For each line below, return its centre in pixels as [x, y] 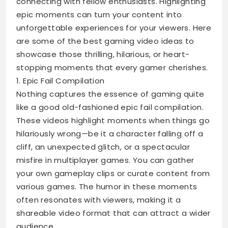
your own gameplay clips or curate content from [113, 173]
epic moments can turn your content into [99, 15]
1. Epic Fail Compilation [61, 81]
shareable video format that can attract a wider [113, 213]
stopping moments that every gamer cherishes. [112, 67]
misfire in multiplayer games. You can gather [105, 160]
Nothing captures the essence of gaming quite [110, 94]
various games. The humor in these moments [107, 187]
